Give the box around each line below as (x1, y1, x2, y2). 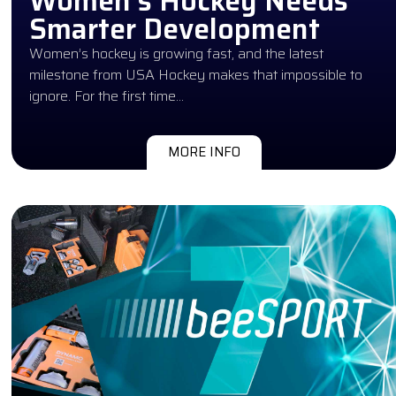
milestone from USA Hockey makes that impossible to (29, 63, 363, 86)
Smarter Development (29, 6, 321, 51)
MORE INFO (167, 141, 240, 163)
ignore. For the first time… (29, 84, 185, 107)
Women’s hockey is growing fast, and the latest (29, 42, 324, 65)
